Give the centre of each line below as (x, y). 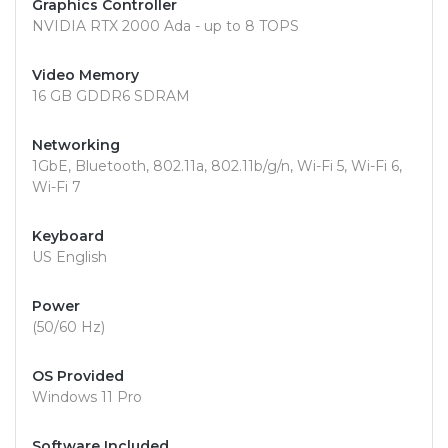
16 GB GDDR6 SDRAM (111, 96)
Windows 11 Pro (87, 397)
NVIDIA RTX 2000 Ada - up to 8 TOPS (165, 26)
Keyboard (68, 236)
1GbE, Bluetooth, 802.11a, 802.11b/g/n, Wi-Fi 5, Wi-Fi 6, (217, 166)
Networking (76, 145)
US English (69, 257)
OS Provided (78, 376)
